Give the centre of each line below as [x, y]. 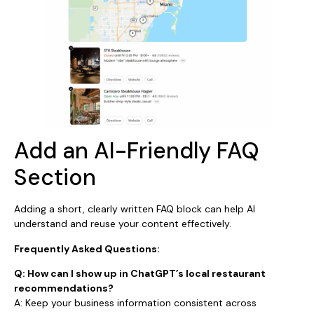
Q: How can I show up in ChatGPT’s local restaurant [140, 273]
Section [55, 178]
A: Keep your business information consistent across [135, 302]
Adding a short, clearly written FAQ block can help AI [135, 209]
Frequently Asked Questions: [87, 248]
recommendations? [64, 288]
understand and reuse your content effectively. [123, 224]
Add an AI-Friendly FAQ [137, 151]
